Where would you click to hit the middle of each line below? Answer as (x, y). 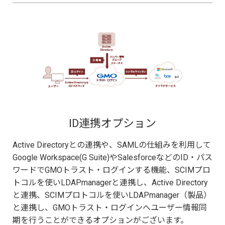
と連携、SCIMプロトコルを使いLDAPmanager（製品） (112, 195)
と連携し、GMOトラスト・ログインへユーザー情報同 (110, 208)
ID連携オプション (113, 124)
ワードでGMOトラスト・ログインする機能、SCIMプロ (111, 170)
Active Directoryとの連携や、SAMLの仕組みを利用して (112, 145)
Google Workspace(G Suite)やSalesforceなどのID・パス (113, 158)
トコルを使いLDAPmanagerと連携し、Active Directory (110, 183)
